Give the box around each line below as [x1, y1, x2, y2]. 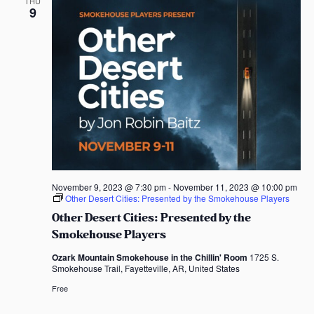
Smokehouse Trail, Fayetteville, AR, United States [51, 261, 240, 274]
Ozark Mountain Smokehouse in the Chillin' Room [51, 250, 250, 264]
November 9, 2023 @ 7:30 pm [51, 180, 166, 193]
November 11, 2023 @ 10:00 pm [172, 180, 297, 193]
